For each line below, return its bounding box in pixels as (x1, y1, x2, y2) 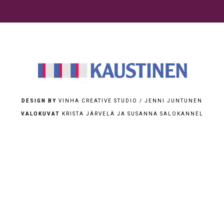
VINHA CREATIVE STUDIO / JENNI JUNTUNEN (56, 97, 202, 103)
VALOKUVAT (20, 110, 60, 116)
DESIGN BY (21, 97, 56, 103)
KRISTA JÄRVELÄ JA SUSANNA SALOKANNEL (59, 110, 203, 116)
